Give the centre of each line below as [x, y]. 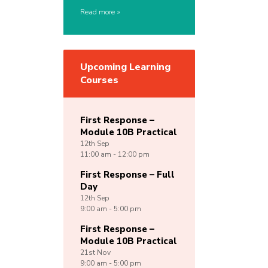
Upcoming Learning [125, 67]
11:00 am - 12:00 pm [115, 155]
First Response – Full [127, 175]
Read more [98, 12]
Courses [99, 80]
